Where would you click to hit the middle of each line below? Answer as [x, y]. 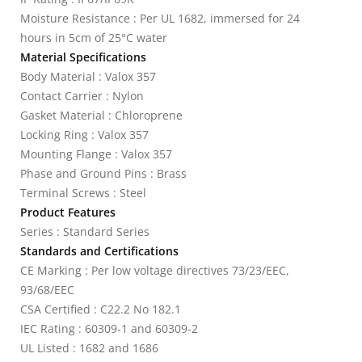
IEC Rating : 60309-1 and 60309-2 [109, 328]
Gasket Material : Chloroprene [101, 115]
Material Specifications [83, 57]
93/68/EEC [47, 290]
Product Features [68, 212]
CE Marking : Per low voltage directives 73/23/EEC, [155, 270]
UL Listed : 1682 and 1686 [89, 348]
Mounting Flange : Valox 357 [96, 154]
